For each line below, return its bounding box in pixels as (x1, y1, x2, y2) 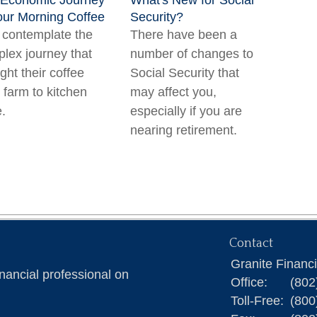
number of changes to (130, 47, 253, 61)
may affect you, (130, 85, 217, 99)
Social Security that (130, 66, 239, 80)
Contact (229, 236, 273, 250)
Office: (231, 275, 271, 289)
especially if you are (130, 104, 242, 118)
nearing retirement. (130, 123, 237, 137)
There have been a (130, 28, 237, 42)
